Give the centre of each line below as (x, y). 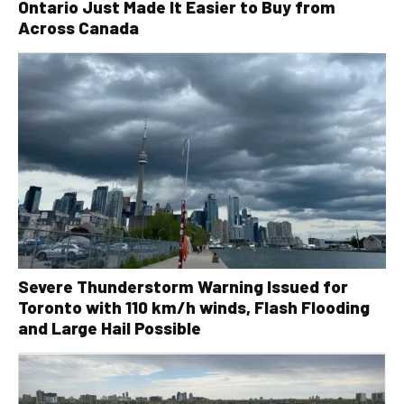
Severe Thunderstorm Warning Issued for (183, 286)
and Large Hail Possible (110, 327)
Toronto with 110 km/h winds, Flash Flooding (194, 307)
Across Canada (78, 28)
